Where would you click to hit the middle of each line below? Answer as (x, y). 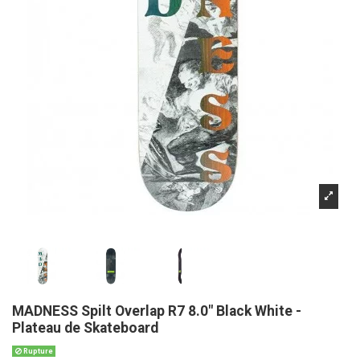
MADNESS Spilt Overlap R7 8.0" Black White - (157, 311)
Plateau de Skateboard (85, 328)
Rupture (37, 351)
